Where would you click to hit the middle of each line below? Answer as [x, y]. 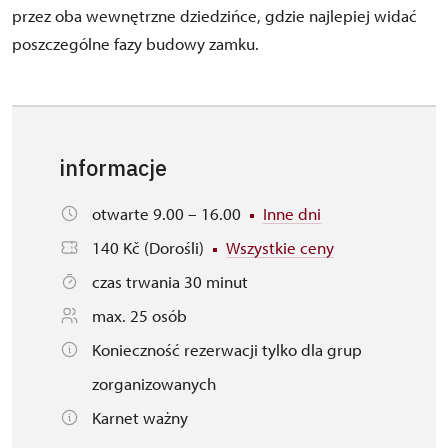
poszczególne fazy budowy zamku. [135, 43]
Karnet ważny [140, 417]
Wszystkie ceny [280, 247]
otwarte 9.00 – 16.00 [168, 213]
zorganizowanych [154, 383]
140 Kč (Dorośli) [150, 247]
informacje [113, 168]
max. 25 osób [139, 315]
